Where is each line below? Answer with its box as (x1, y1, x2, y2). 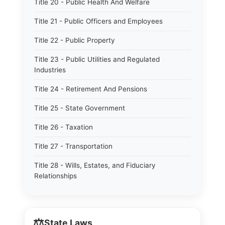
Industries (34, 66, 66, 74)
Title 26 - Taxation (34, 123, 93, 131)
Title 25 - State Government (34, 104, 125, 112)
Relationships (34, 172, 77, 180)
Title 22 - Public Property (34, 36, 115, 44)
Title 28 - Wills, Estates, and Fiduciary (34, 161, 156, 169)
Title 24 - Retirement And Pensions (34, 85, 147, 93)
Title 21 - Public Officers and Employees (34, 17, 163, 25)
